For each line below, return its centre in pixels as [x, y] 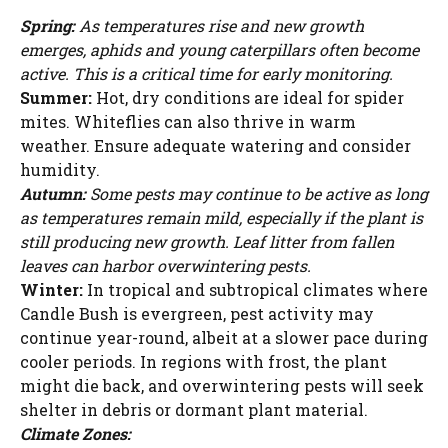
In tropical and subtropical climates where [255, 290]
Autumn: [53, 194]
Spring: [47, 26]
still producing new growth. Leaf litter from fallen [207, 242]
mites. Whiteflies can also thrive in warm [188, 122]
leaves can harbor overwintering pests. [165, 266]
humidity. [60, 170]
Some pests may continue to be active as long [257, 194]
